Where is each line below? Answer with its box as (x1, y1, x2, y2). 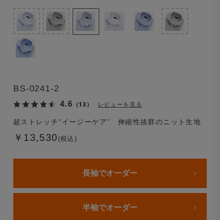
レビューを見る (98, 100, 142, 109)
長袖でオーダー (82, 168, 137, 177)
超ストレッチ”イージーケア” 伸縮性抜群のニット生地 (13, 117, 201, 126)
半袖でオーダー (82, 203, 137, 212)
